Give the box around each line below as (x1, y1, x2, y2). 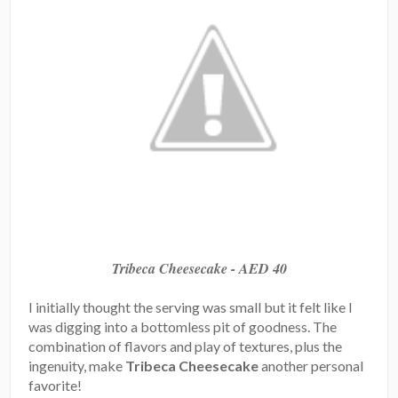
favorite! (28, 376, 83, 394)
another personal (259, 356, 364, 374)
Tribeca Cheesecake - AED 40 (111, 258, 287, 278)
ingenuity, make (28, 356, 126, 374)
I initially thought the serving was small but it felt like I (28, 298, 354, 315)
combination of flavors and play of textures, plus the (28, 337, 343, 354)
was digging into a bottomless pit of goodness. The (28, 317, 338, 335)
